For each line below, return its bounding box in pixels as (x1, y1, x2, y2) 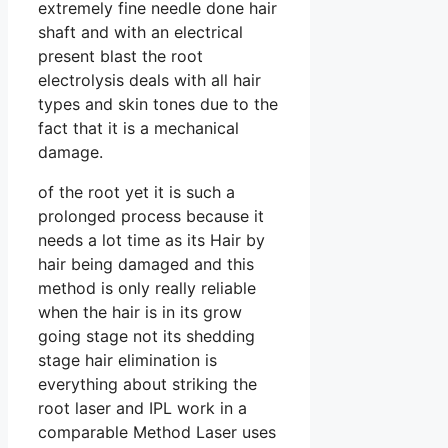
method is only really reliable (38, 278, 256, 299)
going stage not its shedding (38, 326, 255, 347)
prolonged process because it (38, 206, 264, 227)
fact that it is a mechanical (38, 118, 239, 139)
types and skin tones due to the (38, 94, 278, 115)
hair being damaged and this (38, 254, 254, 275)
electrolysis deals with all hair (38, 70, 261, 91)
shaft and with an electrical (38, 22, 243, 43)
